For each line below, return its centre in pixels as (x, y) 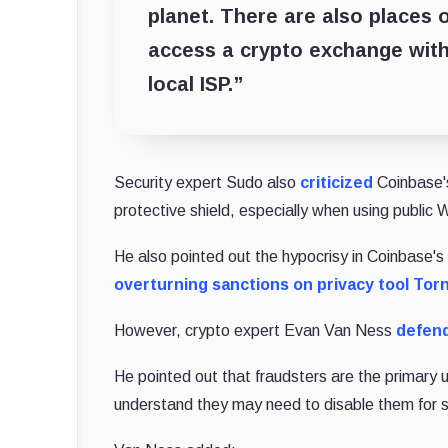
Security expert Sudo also (207, 182)
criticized (336, 182)
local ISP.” (195, 83)
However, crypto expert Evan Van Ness (255, 330)
